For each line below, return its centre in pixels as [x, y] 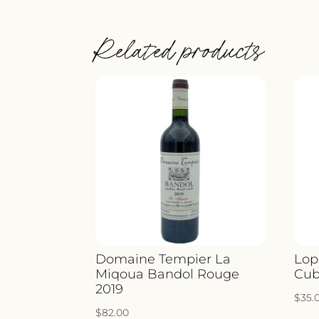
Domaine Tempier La [163, 259]
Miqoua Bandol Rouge [168, 274]
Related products [179, 50]
